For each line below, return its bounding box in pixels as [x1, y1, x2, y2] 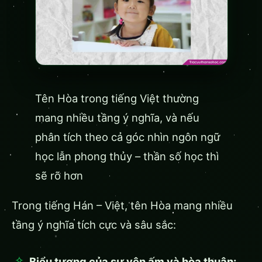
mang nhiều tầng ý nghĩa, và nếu [35, 111, 199, 124]
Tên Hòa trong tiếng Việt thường [35, 91, 199, 105]
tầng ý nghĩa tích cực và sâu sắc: [12, 218, 176, 232]
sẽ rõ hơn [35, 168, 83, 182]
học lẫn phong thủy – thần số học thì [35, 149, 219, 163]
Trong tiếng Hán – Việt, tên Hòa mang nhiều [12, 199, 233, 212]
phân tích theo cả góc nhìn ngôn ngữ [35, 130, 220, 143]
